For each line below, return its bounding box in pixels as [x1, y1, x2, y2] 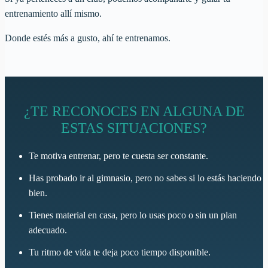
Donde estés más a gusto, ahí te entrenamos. [5, 32, 170, 43]
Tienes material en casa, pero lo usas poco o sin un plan [29, 209, 237, 220]
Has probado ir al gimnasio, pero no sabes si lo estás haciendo [29, 172, 261, 183]
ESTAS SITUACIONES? [61, 120, 207, 136]
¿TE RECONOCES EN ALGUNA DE [23, 103, 245, 119]
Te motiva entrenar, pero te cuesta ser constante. [29, 150, 208, 161]
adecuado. [29, 224, 67, 235]
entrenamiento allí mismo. [5, 8, 102, 19]
